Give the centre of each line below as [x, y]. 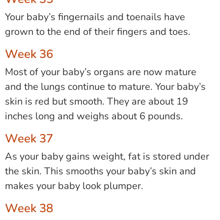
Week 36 [29, 54]
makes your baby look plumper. [74, 186]
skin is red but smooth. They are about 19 [96, 102]
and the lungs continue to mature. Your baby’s [105, 87]
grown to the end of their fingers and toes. [98, 32]
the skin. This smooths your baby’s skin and [100, 171]
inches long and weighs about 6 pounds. [94, 116]
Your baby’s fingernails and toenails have [95, 17]
